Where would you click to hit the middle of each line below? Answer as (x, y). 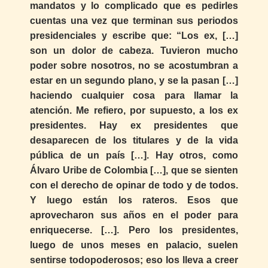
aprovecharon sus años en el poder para (134, 215)
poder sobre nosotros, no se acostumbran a (134, 66)
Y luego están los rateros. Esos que (134, 200)
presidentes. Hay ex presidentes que (134, 126)
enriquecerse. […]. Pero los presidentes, (134, 230)
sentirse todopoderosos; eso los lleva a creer (134, 260)
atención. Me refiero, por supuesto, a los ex (134, 111)
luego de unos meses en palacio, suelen (134, 245)
